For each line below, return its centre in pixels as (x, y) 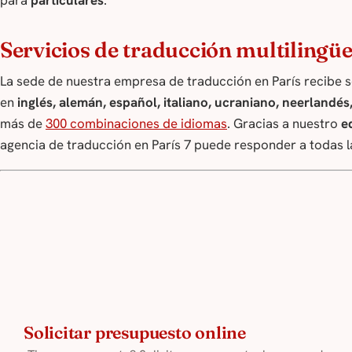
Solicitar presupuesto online (135, 332)
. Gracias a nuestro (284, 123)
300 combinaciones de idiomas (136, 123)
